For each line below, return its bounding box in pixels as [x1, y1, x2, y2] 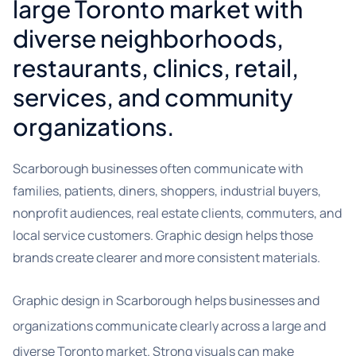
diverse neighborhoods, [13, 23, 284, 53]
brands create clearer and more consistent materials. [13, 249, 320, 266]
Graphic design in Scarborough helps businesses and [13, 292, 319, 309]
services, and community [13, 82, 293, 112]
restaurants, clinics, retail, [13, 52, 299, 83]
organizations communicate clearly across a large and [13, 317, 326, 335]
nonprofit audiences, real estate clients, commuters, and [13, 204, 342, 222]
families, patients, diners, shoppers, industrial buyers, [13, 182, 321, 199]
